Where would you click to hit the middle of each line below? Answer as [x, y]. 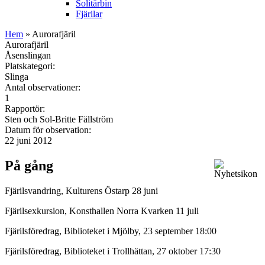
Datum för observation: [49, 130]
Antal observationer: [44, 87]
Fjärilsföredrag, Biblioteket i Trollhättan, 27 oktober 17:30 [113, 251]
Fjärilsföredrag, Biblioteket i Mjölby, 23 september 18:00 [111, 231]
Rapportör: [26, 108]
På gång [29, 165]
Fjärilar [89, 14]
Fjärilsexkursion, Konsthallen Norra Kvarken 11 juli [103, 211]
